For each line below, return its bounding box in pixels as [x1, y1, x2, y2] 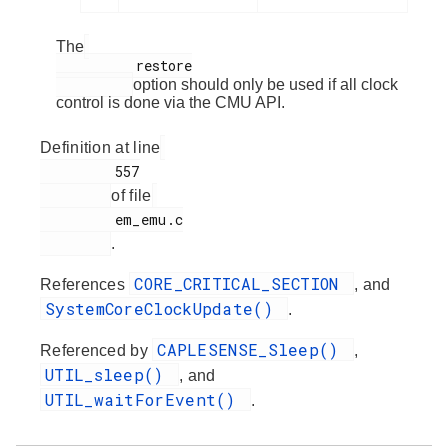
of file [111, 186, 152, 204]
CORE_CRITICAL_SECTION [134, 272, 349, 294]
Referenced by [40, 341, 153, 359]
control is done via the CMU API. [56, 93, 285, 111]
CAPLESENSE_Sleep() [157, 338, 349, 360]
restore [56, 55, 136, 75]
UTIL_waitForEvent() [45, 388, 246, 410]
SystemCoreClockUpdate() [45, 297, 284, 319]
